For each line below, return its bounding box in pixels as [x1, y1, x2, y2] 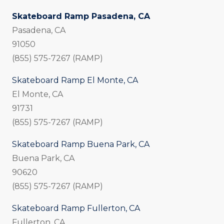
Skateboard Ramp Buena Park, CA [12, 139, 149, 149]
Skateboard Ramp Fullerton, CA [12, 203, 140, 213]
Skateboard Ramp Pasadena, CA [12, 11, 150, 21]
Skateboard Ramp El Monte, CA [12, 75, 138, 85]
